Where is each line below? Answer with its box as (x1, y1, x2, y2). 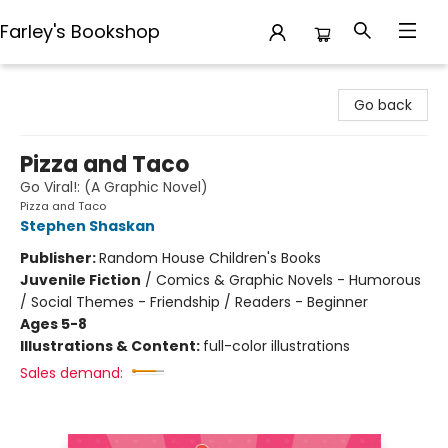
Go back (354, 95, 412, 115)
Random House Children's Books (99, 248, 321, 268)
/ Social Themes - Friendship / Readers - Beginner (20, 292, 368, 312)
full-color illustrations (203, 336, 350, 356)
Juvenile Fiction (20, 270, 141, 290)
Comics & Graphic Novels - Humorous (156, 270, 421, 290)
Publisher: (20, 248, 99, 268)
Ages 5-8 (20, 314, 87, 334)
